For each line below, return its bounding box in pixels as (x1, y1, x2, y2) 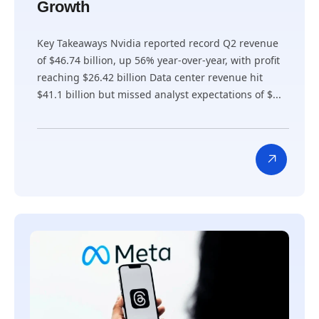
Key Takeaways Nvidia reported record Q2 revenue (37, 36, 278, 50)
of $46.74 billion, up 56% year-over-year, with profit (37, 53, 280, 67)
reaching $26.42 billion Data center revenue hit (37, 70, 263, 84)
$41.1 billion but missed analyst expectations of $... (37, 88, 281, 101)
